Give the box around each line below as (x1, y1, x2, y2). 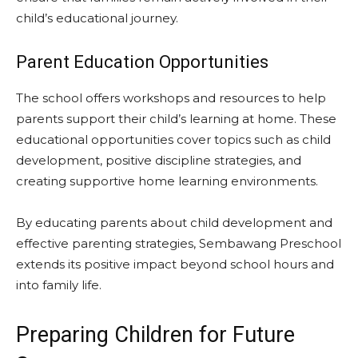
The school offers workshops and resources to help (16, 90, 326, 105)
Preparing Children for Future (16, 322, 295, 348)
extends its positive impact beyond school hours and (16, 257, 334, 272)
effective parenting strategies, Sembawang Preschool (16, 236, 341, 251)
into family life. (16, 277, 101, 292)
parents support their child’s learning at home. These (16, 111, 336, 126)
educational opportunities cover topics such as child (16, 132, 331, 147)
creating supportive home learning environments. (16, 173, 318, 189)
